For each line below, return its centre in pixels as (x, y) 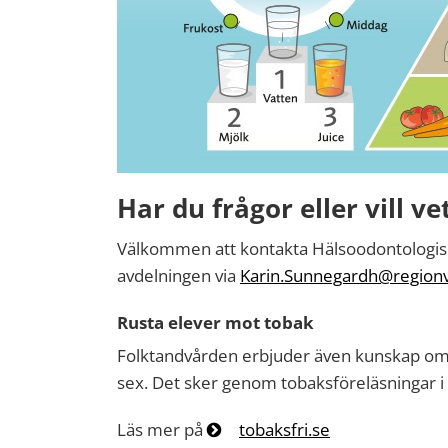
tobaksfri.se (284, 429)
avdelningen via (178, 275)
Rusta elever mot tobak (215, 322)
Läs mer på (160, 429)
